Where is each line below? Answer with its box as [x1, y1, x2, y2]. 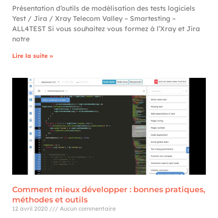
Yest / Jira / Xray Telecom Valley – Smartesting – [12, 14, 176, 23]
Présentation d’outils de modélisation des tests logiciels [12, 4, 195, 13]
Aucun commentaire [58, 205, 116, 212]
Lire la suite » [12, 52, 53, 59]
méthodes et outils [12, 195, 88, 204]
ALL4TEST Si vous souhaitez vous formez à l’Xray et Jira [12, 24, 200, 33]
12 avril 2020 [12, 205, 49, 212]
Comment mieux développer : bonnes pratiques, [12, 185, 205, 194]
